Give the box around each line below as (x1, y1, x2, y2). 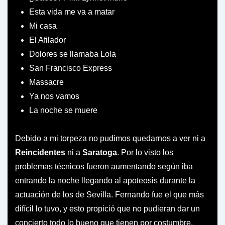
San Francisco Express (29, 63, 112, 72)
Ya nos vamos (29, 91, 79, 100)
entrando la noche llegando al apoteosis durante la (15, 176, 195, 185)
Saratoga (82, 148, 117, 157)
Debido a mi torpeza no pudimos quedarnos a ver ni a (15, 134, 205, 143)
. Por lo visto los (117, 148, 173, 157)
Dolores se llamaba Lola (29, 49, 116, 58)
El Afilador (29, 35, 66, 44)
